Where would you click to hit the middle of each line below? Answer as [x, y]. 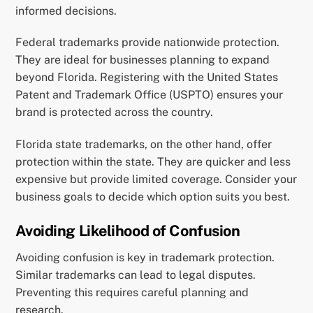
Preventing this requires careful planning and [132, 292]
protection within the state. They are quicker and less [153, 162]
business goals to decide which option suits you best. [153, 197]
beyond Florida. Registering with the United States [147, 78]
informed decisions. [66, 10]
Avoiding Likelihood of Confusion [128, 231]
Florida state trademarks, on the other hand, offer [144, 145]
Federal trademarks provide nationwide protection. [148, 43]
